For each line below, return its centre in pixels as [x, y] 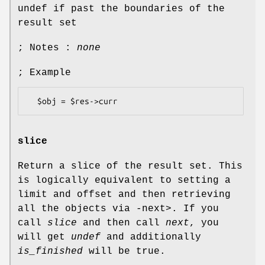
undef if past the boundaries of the [121, 9]
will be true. [124, 251]
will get [44, 237]
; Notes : [47, 48]
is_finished [50, 251]
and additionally [151, 237]
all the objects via [77, 209]
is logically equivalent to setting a [124, 180]
